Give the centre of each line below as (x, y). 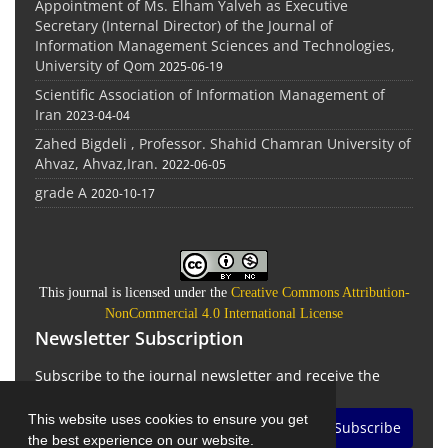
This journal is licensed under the (134, 293)
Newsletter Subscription (139, 338)
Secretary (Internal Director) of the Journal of (184, 26)
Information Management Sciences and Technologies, (215, 46)
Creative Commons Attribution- (320, 293)
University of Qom (95, 66)
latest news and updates (117, 396)
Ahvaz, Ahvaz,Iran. (96, 164)
